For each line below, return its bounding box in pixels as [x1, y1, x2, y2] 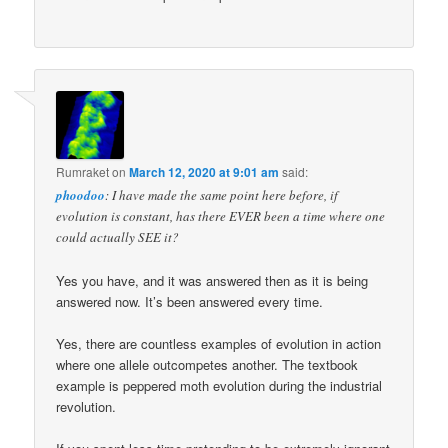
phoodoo [56, 186, 106, 205]
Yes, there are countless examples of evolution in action [56, 333, 382, 353]
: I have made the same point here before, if [105, 186, 339, 205]
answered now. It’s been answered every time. [56, 291, 324, 311]
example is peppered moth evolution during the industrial [56, 375, 383, 395]
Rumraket [56, 163, 110, 181]
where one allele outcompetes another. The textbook [56, 354, 359, 374]
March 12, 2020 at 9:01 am [129, 163, 280, 182]
